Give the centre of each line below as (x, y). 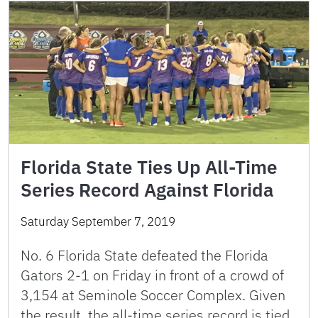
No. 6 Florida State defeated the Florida (144, 255)
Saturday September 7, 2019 (98, 221)
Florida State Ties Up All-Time (149, 166)
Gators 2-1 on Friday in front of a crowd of (152, 275)
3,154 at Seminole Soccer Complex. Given (153, 295)
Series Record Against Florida (147, 189)
